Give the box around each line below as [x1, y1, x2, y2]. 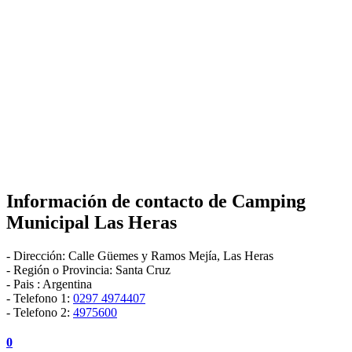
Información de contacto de [6, 190, 232, 211]
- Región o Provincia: [6, 262, 115, 277]
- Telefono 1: [6, 291, 73, 305]
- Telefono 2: [6, 305, 73, 319]
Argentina [42, 277, 92, 291]
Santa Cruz [115, 262, 170, 277]
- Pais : [6, 277, 42, 291]
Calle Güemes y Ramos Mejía [68, 248, 217, 262]
